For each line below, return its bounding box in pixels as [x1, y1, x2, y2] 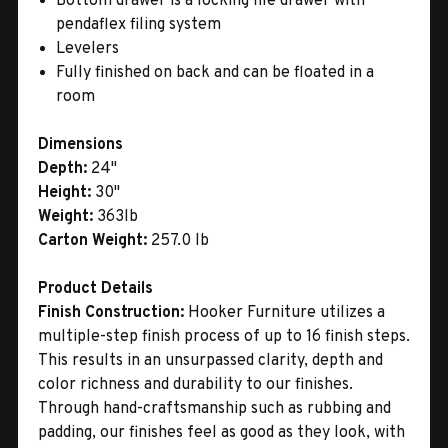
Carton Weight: [38, 230, 151, 251]
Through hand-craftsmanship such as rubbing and [38, 398, 391, 419]
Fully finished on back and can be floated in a [56, 62, 375, 83]
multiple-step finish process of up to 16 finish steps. [38, 326, 410, 347]
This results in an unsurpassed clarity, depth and [38, 350, 383, 371]
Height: [38, 182, 95, 203]
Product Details [38, 278, 153, 299]
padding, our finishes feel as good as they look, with [38, 422, 405, 443]
